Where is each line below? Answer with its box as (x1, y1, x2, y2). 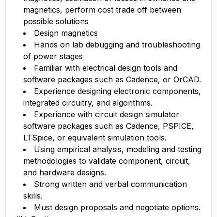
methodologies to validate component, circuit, (23, 156, 190, 166)
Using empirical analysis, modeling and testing (34, 144, 201, 154)
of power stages (23, 51, 83, 61)
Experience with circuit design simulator (34, 109, 179, 119)
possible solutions (23, 16, 89, 26)
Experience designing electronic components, (34, 86, 201, 96)
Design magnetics (34, 28, 98, 38)
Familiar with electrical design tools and (34, 63, 177, 73)
